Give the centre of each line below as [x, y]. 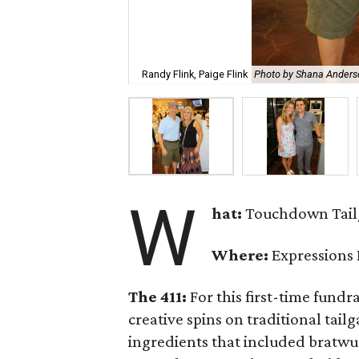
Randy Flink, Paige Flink [195, 75]
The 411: [157, 296]
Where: [240, 255]
